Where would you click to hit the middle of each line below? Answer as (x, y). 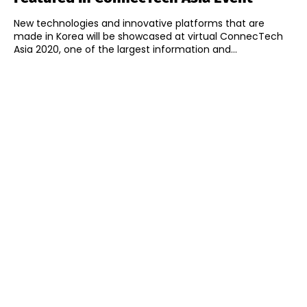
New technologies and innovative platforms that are (139, 24)
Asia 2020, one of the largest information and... (125, 50)
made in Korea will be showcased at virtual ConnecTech (148, 37)
